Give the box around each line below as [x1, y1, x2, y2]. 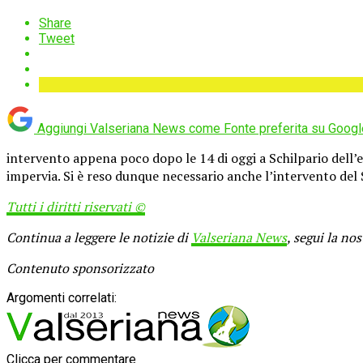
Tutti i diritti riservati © [6, 197, 145, 216]
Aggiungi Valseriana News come [37, 120, 220, 136]
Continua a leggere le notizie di [6, 228, 191, 246]
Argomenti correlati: [6, 289, 117, 305]
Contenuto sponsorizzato [6, 258, 154, 277]
